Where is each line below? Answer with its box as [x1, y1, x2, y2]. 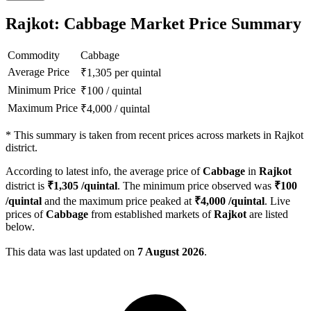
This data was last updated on [6, 246, 137, 258]
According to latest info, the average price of [6, 165, 203, 178]
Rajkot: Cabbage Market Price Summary [6, 15, 301, 33]
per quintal [115, 67, 161, 79]
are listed [246, 208, 288, 221]
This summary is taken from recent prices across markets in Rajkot [14, 129, 303, 142]
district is [6, 180, 47, 192]
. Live [264, 195, 290, 208]
